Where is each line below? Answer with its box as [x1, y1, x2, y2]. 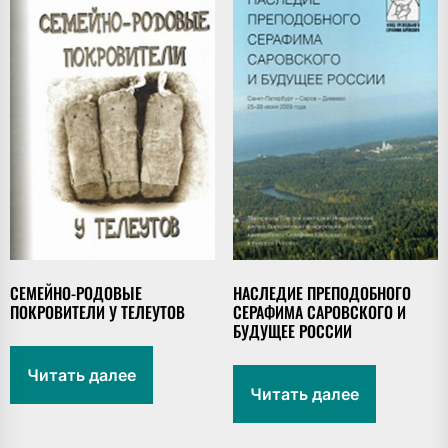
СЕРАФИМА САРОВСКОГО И [232, 299, 406, 324]
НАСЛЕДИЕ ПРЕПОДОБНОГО [232, 280, 411, 305]
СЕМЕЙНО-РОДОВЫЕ [10, 280, 142, 305]
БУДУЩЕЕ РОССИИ [232, 318, 352, 343]
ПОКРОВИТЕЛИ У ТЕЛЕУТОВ [10, 299, 185, 324]
